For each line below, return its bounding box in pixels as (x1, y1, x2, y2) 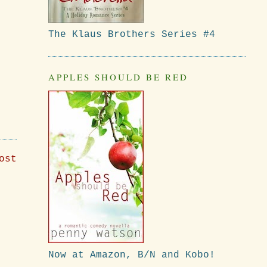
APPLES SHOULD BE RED (48, 71, 188, 83)
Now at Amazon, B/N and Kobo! (48, 249, 215, 260)
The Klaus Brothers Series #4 (48, 29, 215, 41)
